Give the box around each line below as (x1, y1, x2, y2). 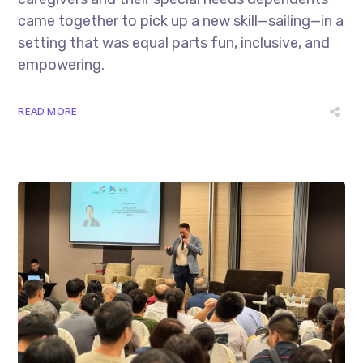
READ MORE (18, 104, 78, 119)
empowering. (18, 56, 105, 75)
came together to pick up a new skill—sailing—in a (18, 12, 344, 31)
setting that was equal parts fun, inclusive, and (18, 34, 331, 53)
